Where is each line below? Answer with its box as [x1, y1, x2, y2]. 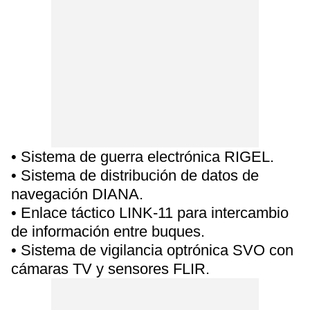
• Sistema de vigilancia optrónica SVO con [11, 241, 293, 259]
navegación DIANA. [11, 185, 143, 203]
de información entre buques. [11, 223, 205, 240]
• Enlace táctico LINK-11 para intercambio [11, 204, 289, 221]
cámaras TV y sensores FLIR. [11, 260, 210, 277]
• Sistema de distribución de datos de [11, 167, 259, 184]
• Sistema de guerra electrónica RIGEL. [11, 148, 274, 165]
